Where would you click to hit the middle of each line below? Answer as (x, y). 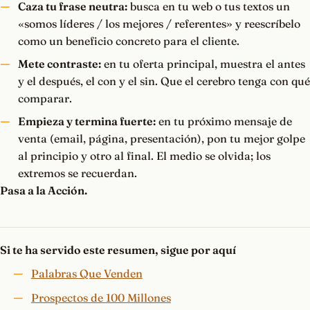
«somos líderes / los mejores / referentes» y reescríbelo (159, 24)
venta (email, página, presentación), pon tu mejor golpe (161, 139)
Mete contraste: (59, 64)
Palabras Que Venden (86, 274)
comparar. (45, 99)
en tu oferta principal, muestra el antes (203, 64)
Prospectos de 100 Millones (101, 298)
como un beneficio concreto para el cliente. (128, 41)
